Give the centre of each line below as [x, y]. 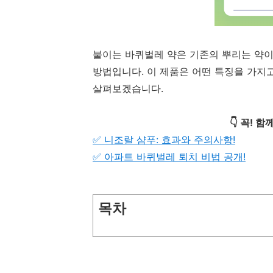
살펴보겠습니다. [128, 88]
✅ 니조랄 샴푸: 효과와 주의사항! [164, 140]
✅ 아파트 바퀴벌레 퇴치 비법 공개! [169, 157]
